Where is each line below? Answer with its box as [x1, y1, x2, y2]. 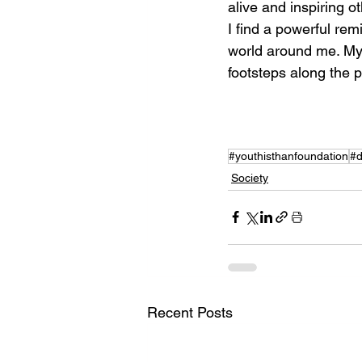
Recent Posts [147, 303, 233, 321]
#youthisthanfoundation [229, 149, 348, 162]
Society [231, 170, 268, 184]
